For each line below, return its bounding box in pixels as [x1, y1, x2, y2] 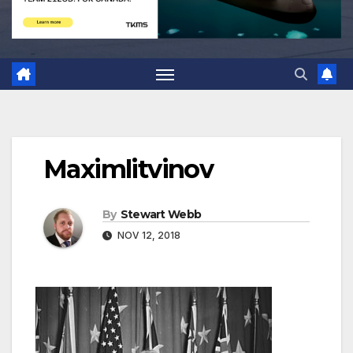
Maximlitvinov [43, 154, 214, 185]
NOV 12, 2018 [115, 229, 180, 242]
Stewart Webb [120, 207, 202, 222]
